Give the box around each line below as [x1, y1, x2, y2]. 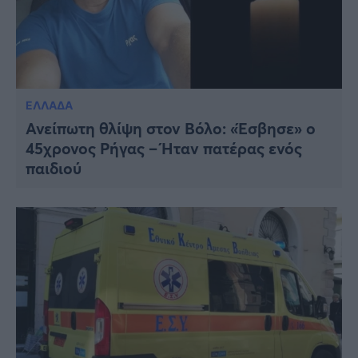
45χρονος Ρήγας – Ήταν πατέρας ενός [26, 137, 302, 160]
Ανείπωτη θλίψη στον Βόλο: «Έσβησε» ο [26, 117, 316, 140]
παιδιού [26, 157, 82, 180]
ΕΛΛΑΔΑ [26, 98, 73, 113]
